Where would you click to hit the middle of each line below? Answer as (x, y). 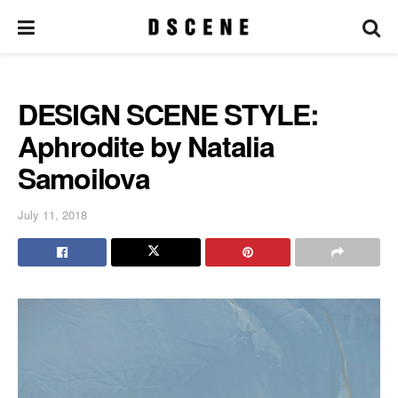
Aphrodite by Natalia (146, 146)
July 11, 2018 (52, 214)
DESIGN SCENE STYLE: (168, 114)
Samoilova (84, 178)
